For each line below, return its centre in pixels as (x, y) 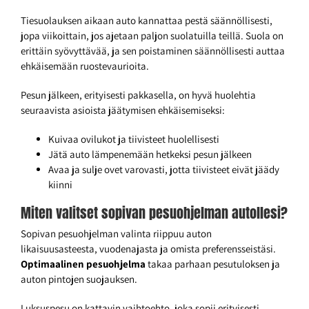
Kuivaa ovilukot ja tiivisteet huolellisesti (134, 139)
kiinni (60, 185)
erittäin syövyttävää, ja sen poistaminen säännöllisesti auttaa (153, 51)
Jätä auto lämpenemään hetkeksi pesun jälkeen (150, 154)
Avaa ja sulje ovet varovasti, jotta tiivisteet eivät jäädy (164, 170)
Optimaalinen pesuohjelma (83, 264)
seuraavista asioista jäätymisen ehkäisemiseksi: (123, 110)
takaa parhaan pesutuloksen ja (213, 264)
